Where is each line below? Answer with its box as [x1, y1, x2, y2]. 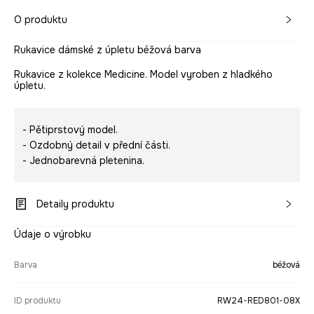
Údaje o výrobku [14, 228, 91, 241]
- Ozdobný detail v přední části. [22, 139, 170, 152]
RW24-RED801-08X [217, 295, 300, 307]
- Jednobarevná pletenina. [22, 154, 144, 168]
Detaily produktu [36, 198, 114, 211]
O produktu [14, 13, 67, 27]
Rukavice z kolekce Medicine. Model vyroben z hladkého [14, 68, 273, 81]
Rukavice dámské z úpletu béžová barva [14, 43, 201, 57]
